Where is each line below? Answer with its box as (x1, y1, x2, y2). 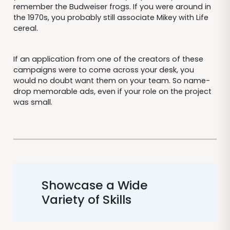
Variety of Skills (42, 191, 131, 208)
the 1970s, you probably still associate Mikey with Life (13, 12, 208, 23)
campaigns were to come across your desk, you (13, 65, 194, 75)
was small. (13, 97, 52, 108)
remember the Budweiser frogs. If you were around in (13, 1, 211, 12)
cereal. (13, 23, 38, 33)
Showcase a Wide (42, 177, 148, 194)
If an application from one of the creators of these (13, 54, 203, 65)
